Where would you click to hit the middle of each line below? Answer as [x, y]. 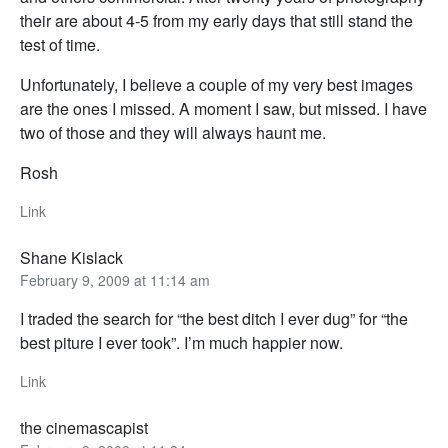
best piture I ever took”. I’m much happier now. [181, 343]
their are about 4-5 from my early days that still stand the [216, 21]
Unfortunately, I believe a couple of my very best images [216, 85]
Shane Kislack [71, 258]
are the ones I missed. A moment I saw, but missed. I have [223, 109]
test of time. [60, 45]
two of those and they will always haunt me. [173, 133]
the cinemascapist [84, 428]
